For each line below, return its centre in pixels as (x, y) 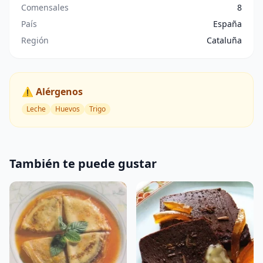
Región (35, 40)
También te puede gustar (83, 163)
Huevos (68, 109)
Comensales (45, 7)
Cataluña (224, 40)
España (227, 24)
